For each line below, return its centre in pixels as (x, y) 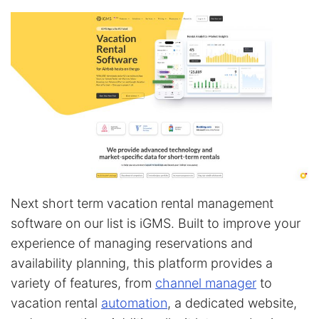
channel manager (206, 283)
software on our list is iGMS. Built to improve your (156, 223)
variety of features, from (83, 283)
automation (134, 303)
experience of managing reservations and (132, 243)
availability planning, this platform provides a (142, 263)
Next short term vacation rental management (142, 203)
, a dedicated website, (232, 303)
